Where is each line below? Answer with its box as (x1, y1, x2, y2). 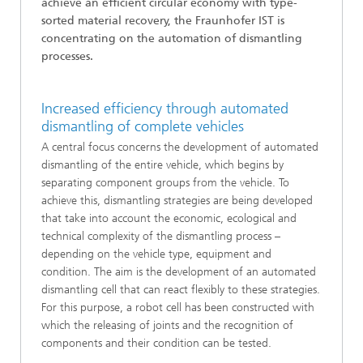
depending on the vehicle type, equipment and (41, 247, 271, 261)
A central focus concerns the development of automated (41, 140, 318, 154)
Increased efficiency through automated (41, 99, 288, 117)
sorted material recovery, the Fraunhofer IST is (41, 13, 284, 28)
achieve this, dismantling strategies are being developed (41, 194, 313, 207)
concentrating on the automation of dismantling (41, 31, 302, 45)
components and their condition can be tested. (41, 336, 271, 350)
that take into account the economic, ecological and (41, 211, 297, 225)
